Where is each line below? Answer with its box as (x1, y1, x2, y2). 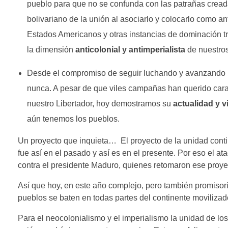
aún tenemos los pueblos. (26, 114, 120, 123)
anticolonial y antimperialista (75, 45, 185, 54)
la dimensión (26, 45, 75, 54)
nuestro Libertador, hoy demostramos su (26, 99, 173, 108)
